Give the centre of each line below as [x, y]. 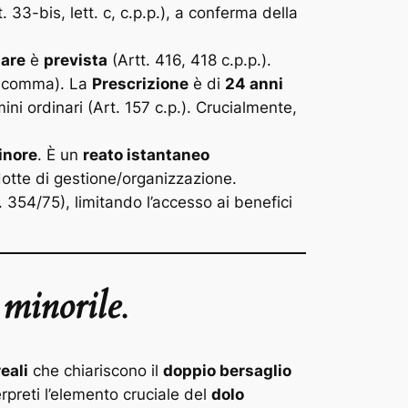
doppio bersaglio [227, 370]
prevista [76, 60]
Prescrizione [140, 83]
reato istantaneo [146, 154]
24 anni [254, 83]
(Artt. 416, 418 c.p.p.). [189, 60]
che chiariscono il [96, 370]
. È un [60, 154]
